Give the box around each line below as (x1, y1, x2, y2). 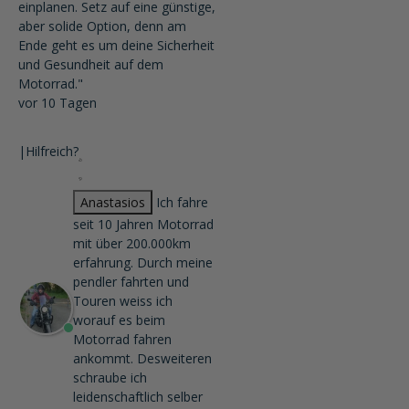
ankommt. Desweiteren (73, 350, 212, 367)
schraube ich (73, 369, 147, 386)
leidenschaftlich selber (73, 388, 203, 405)
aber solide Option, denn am (18, 17, 186, 35)
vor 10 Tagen (18, 94, 97, 111)
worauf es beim (73, 311, 165, 329)
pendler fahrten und (73, 273, 189, 290)
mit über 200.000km (73, 235, 191, 252)
